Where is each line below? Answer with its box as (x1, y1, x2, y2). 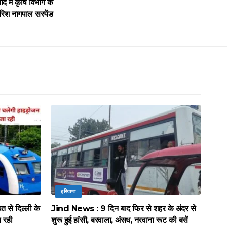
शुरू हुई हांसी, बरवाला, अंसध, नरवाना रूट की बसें (51, 215, 188, 225)
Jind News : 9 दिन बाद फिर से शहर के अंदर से (51, 203, 196, 213)
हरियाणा (61, 187, 76, 195)
